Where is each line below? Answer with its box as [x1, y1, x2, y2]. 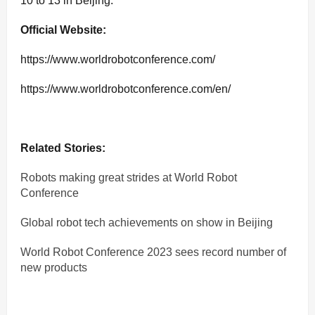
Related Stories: [20, 142, 105, 155]
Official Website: [20, 24, 106, 37]
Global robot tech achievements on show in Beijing [20, 217, 273, 229]
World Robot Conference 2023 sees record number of [20, 246, 286, 259]
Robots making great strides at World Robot [20, 172, 237, 184]
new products [20, 262, 87, 274]
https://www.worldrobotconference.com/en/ [20, 83, 231, 96]
